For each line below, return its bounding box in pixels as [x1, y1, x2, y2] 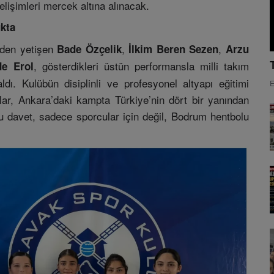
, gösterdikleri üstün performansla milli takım [33, 58, 250, 74]
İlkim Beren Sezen [128, 42, 219, 57]
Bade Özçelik [57, 42, 122, 57]
